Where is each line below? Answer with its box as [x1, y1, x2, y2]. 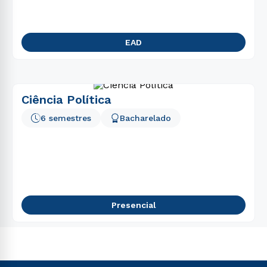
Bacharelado [120, 113, 171, 123]
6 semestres [41, 113, 91, 123]
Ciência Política [21, 92, 111, 107]
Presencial [111, 200, 156, 210]
